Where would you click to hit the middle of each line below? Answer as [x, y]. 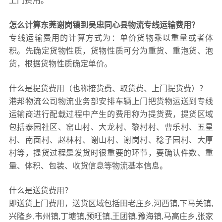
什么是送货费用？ [40, 191]
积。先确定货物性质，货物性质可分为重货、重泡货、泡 [111, 51]
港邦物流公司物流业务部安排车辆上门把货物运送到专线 [111, 102]
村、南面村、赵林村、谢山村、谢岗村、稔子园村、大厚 [111, 140]
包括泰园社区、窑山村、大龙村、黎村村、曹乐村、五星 [111, 127]
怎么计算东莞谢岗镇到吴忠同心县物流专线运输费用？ [104, 25]
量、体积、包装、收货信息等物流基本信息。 [88, 166]
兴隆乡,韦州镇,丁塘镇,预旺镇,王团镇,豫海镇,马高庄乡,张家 [111, 217]
